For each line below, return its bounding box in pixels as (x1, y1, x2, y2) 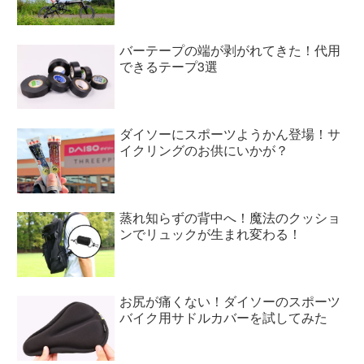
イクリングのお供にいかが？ (119, 140, 289, 159)
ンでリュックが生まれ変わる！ (119, 224, 302, 244)
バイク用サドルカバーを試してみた (119, 308, 328, 327)
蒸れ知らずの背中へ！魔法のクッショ (119, 208, 341, 227)
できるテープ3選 (119, 56, 219, 76)
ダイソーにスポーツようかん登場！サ (119, 123, 341, 143)
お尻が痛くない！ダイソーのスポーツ (119, 292, 341, 311)
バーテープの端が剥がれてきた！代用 (119, 40, 341, 59)
